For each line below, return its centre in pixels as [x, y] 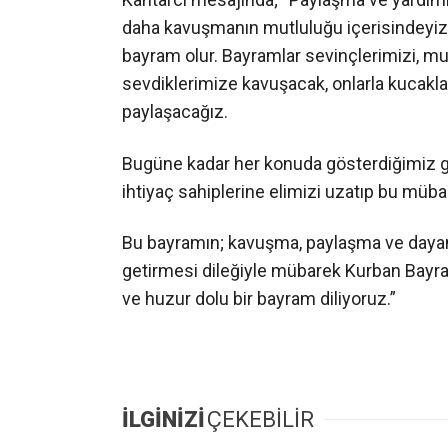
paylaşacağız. [175, 112]
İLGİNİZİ [163, 420]
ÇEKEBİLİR [260, 420]
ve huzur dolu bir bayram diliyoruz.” [259, 299]
